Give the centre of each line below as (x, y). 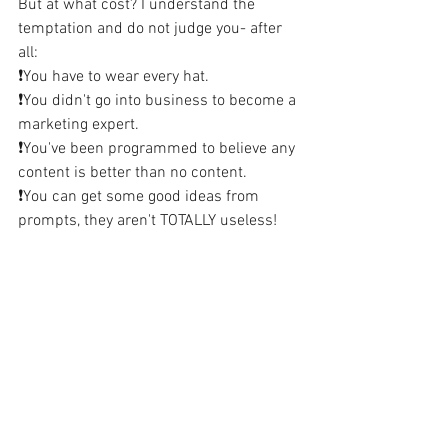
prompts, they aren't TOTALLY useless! (147, 221)
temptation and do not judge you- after (152, 29)
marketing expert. (78, 125)
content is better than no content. (132, 173)
